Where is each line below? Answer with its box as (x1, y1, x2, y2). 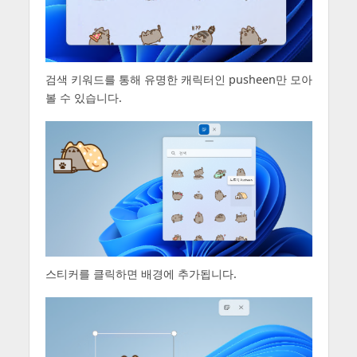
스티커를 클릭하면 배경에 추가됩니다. (45, 265, 237, 281)
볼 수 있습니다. (45, 90, 122, 106)
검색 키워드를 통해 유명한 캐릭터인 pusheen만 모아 (45, 72, 312, 88)
